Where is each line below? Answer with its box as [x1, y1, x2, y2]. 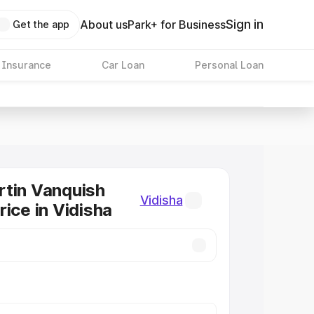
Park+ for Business [128, 18, 226, 32]
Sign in [226, 17, 264, 32]
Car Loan [101, 59, 144, 71]
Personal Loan [194, 59, 264, 71]
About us [80, 18, 128, 32]
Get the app [12, 18, 70, 30]
